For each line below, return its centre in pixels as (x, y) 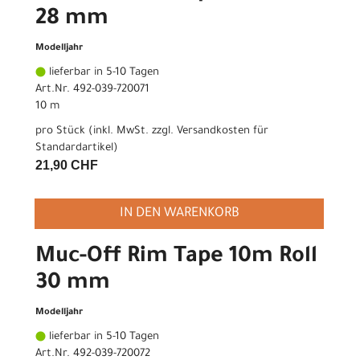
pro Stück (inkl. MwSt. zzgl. (106, 131)
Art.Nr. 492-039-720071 (92, 89)
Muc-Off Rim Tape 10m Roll (176, 258)
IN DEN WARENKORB (179, 213)
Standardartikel (74, 148)
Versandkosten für (223, 131)
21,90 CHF (67, 165)
